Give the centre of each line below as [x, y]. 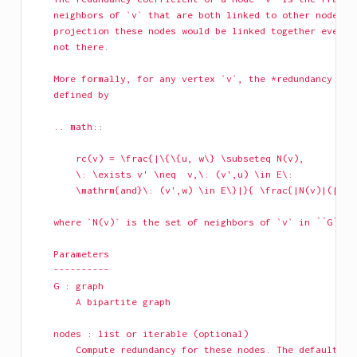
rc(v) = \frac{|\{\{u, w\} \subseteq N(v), [167, 159]
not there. [70, 47]
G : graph [67, 286]
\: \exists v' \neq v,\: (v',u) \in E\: [162, 175]
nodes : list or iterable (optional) [139, 334]
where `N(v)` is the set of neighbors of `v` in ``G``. [190, 222]
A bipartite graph [100, 302]
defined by [70, 95]
